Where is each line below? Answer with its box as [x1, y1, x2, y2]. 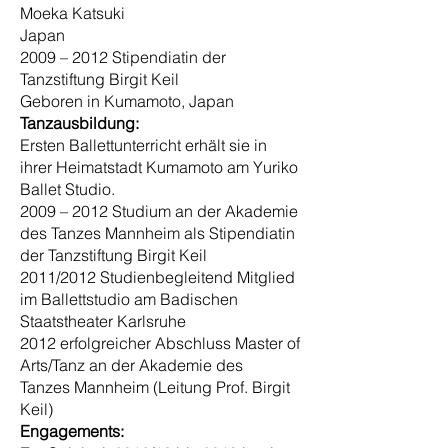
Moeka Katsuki [20, 3, 125, 23]
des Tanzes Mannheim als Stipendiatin [20, 223, 295, 243]
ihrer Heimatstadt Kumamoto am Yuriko [20, 157, 298, 177]
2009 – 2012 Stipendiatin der [20, 47, 226, 67]
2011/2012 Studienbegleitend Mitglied [20, 267, 295, 287]
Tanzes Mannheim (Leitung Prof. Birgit [20, 377, 290, 397]
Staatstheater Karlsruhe [20, 311, 186, 331]
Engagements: [20, 421, 124, 441]
